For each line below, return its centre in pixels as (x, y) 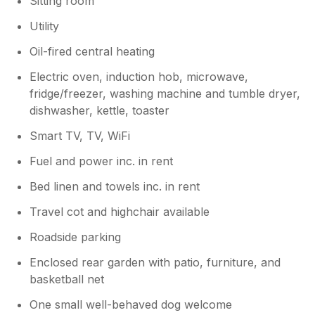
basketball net (67, 279)
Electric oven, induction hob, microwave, (139, 76)
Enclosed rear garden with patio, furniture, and (155, 262)
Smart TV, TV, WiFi (80, 135)
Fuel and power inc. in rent (102, 161)
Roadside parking (76, 237)
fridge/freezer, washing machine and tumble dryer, (165, 93)
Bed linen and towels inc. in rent (115, 186)
